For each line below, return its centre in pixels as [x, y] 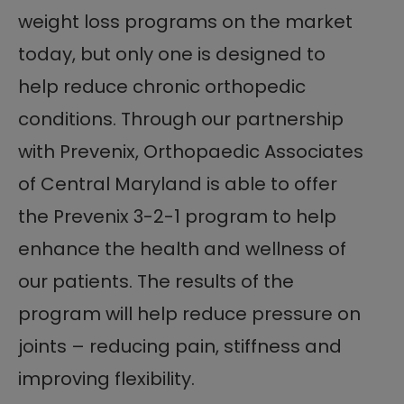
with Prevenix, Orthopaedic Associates [191, 151]
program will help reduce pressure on [189, 313]
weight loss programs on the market [185, 21]
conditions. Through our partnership [181, 119]
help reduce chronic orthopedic [162, 86]
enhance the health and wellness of [182, 248]
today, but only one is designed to [172, 54]
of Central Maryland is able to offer [178, 184]
